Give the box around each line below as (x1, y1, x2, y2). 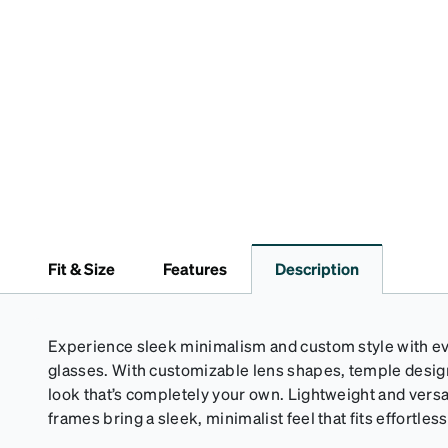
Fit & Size (48, 258, 115, 280)
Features (163, 258, 227, 280)
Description (275, 258, 359, 280)
